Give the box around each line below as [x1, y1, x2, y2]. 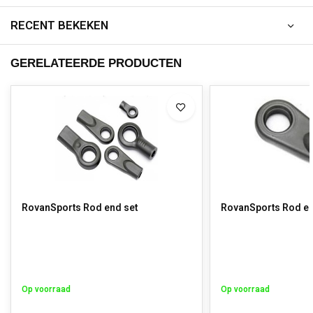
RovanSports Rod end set [22, 201, 138, 215]
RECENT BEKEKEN [10, 17, 108, 34]
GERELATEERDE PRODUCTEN [10, 57, 182, 70]
